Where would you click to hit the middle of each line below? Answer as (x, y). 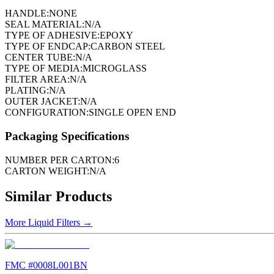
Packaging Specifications (67, 136)
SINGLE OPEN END (132, 113)
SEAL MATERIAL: (45, 24)
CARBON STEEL (128, 46)
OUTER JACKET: (43, 102)
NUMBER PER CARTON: (60, 160)
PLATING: (27, 91)
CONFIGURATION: (47, 113)
